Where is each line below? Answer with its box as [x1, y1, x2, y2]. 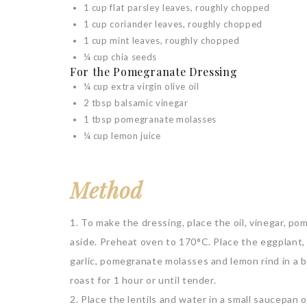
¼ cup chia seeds [83, 51, 157, 62]
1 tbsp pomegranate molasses [83, 114, 217, 125]
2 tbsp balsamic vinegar [83, 97, 188, 108]
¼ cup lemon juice [83, 130, 161, 141]
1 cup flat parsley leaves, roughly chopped [83, 2, 270, 13]
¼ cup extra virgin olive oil [83, 81, 199, 92]
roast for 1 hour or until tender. [70, 274, 217, 286]
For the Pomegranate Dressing [70, 64, 238, 79]
